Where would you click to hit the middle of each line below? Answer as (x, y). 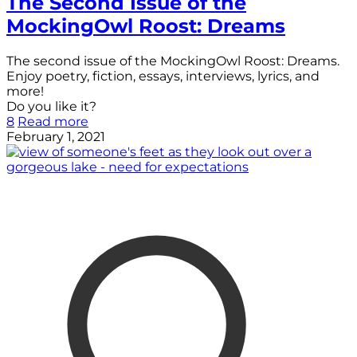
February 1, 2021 (56, 136)
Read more (53, 121)
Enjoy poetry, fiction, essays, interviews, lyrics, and (163, 76)
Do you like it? (51, 106)
